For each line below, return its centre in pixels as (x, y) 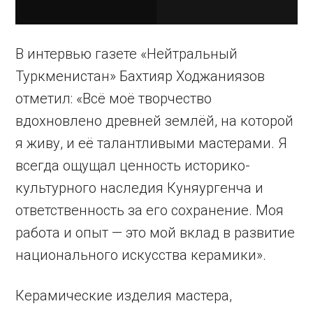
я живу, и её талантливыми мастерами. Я (152, 144)
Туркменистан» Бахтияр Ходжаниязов (140, 77)
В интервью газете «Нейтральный (127, 54)
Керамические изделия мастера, (124, 296)
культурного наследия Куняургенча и (140, 188)
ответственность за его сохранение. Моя (150, 211)
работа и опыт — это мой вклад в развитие (155, 233)
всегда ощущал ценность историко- (133, 166)
